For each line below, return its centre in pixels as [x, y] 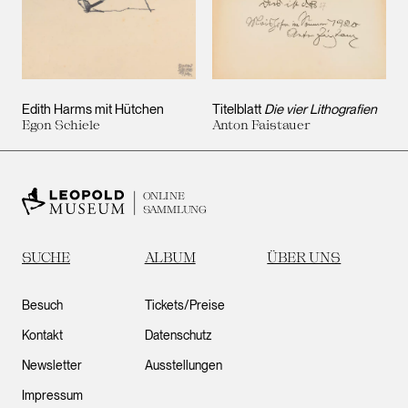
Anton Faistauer [261, 125]
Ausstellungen [183, 365]
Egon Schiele [61, 125]
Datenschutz [178, 335]
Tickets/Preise [184, 305]
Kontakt [42, 335]
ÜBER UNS [304, 257]
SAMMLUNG [174, 209]
